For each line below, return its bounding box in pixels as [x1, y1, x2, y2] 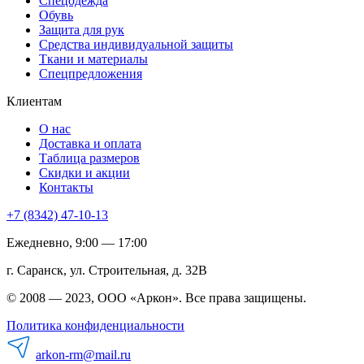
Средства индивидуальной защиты [39, 37, 233, 51]
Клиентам [6, 93, 62, 108]
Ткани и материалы [39, 51, 148, 66]
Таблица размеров [39, 150, 140, 165]
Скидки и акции [39, 165, 130, 180]
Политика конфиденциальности [6, 318, 184, 332]
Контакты [39, 180, 93, 194]
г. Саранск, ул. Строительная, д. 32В [6, 262, 207, 277]
